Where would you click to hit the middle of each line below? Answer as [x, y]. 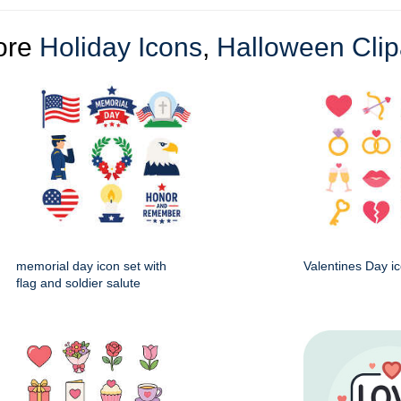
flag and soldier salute [78, 283]
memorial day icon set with [91, 266]
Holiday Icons [121, 47]
